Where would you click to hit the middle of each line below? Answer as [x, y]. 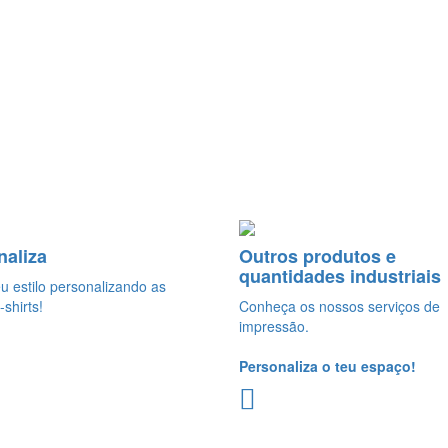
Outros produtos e [317, 255]
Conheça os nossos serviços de [339, 305]
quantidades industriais [340, 275]
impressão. [274, 325]
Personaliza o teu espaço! [327, 365]
